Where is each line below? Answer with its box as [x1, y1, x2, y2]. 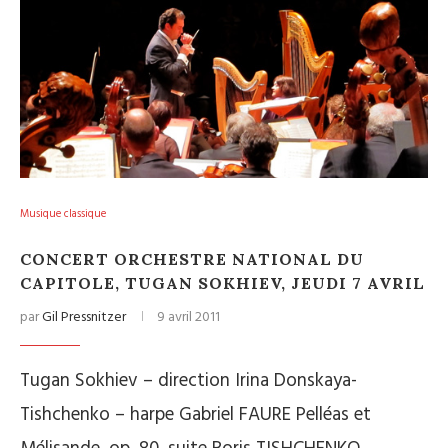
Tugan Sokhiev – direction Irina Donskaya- [20, 366, 357, 397]
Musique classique [20, 205, 106, 224]
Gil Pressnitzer [42, 306, 126, 330]
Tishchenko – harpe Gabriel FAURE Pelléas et [20, 400, 371, 431]
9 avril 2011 [157, 306, 220, 330]
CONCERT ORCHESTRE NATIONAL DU [20, 249, 364, 270]
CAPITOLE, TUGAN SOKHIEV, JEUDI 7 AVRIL [20, 273, 425, 294]
